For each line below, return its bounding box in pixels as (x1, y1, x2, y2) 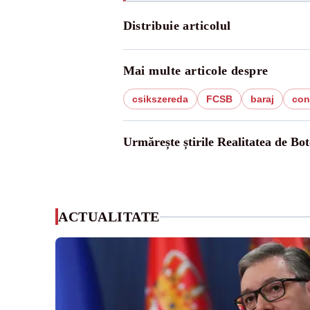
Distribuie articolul (122, 19, 231, 33)
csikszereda (131, 93, 188, 104)
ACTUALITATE (58, 209, 160, 224)
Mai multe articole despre (122, 64, 268, 77)
